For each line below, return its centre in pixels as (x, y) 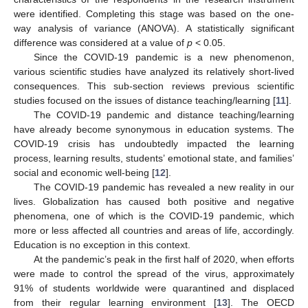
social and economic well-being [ (84, 172)
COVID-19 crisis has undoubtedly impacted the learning (154, 143)
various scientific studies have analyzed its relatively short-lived (154, 71)
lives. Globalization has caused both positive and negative (154, 201)
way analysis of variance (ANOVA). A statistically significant (154, 28)
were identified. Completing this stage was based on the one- (154, 13)
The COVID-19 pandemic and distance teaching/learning (164, 114)
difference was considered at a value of (100, 42)
